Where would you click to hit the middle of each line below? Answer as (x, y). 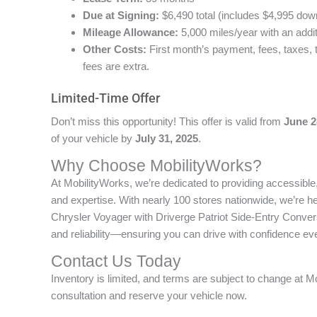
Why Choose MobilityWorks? (156, 166)
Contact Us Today (116, 261)
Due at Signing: (121, 15)
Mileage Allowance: (131, 32)
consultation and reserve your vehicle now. (149, 295)
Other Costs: (115, 49)
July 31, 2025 (167, 138)
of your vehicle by (93, 138)
